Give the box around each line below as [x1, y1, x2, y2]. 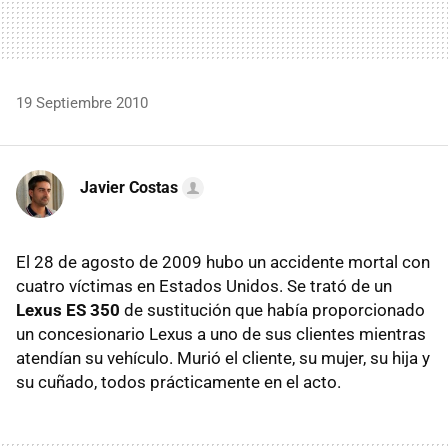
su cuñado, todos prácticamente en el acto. [16, 372, 341, 392]
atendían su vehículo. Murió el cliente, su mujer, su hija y [16, 348, 430, 368]
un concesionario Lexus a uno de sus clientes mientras [16, 324, 426, 344]
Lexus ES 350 [16, 300, 120, 320]
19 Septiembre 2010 [16, 94, 148, 112]
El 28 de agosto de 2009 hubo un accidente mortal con [16, 252, 430, 272]
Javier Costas [80, 178, 178, 197]
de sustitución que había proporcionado [120, 300, 425, 320]
